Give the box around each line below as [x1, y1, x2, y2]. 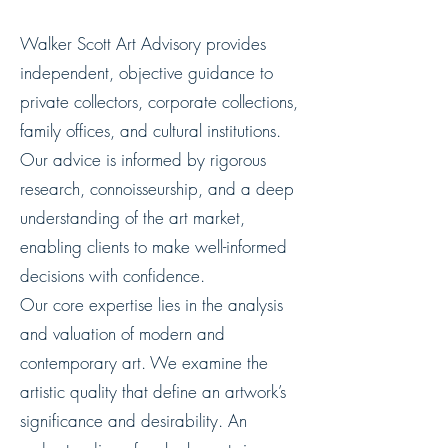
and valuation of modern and [20, 322, 225, 345]
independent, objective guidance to [20, 61, 273, 84]
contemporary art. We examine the [20, 351, 268, 374]
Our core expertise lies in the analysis [20, 293, 283, 316]
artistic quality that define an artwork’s [20, 380, 286, 403]
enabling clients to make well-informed [20, 235, 287, 258]
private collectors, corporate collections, [20, 90, 298, 113]
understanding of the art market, [20, 206, 245, 229]
